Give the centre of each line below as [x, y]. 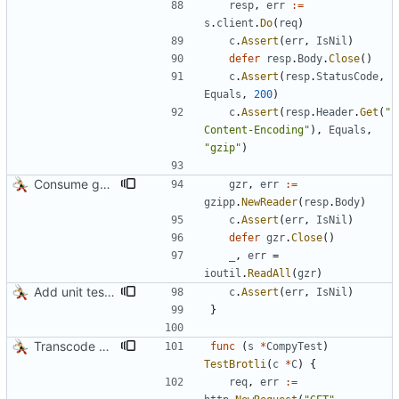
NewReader [269, 203]
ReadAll [269, 274]
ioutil [223, 274]
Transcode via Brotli [104, 346]
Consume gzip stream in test [105, 184]
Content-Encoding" [257, 130]
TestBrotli [235, 365]
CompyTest [294, 347]
